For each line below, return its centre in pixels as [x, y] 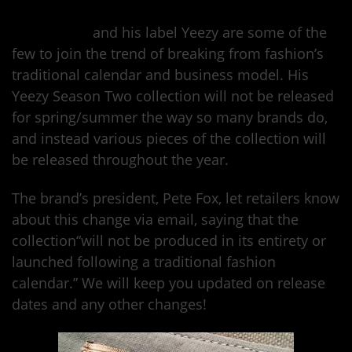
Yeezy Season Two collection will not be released [173, 96]
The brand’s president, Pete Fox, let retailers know [176, 198]
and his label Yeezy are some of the [208, 33]
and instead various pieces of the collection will [169, 139]
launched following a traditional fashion [144, 262]
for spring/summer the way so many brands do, [170, 117]
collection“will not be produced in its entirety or [169, 241]
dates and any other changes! [109, 304]
